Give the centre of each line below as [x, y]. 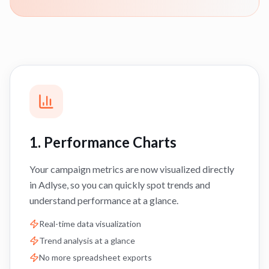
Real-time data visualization [90, 224]
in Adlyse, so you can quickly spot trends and [120, 185]
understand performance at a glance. [104, 200]
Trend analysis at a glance [87, 240]
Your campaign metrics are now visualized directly [132, 169]
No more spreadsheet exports [95, 257]
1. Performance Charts [103, 142]
